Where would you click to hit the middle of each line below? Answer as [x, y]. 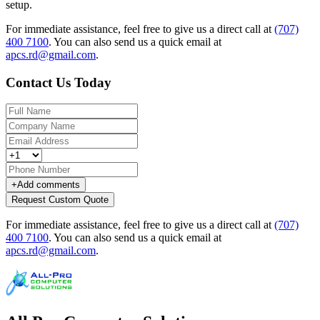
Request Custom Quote [60, 200]
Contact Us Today [59, 82]
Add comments [49, 185]
